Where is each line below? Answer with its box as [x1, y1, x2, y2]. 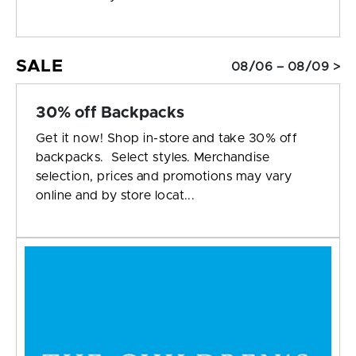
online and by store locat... [36, 189, 195, 203]
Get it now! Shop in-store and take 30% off [36, 132, 298, 145]
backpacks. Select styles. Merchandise [36, 151, 270, 164]
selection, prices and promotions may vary [36, 170, 292, 184]
